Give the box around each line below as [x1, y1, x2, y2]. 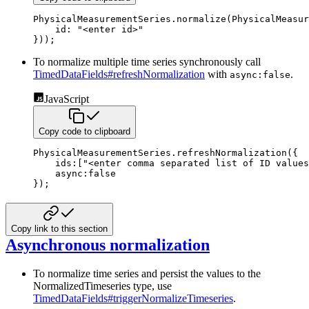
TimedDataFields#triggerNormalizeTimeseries [33, 292, 233, 305]
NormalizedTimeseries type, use [33, 280, 172, 292]
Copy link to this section [11, 223, 108, 234]
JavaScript [44, 92, 89, 105]
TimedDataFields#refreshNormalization [33, 68, 205, 80]
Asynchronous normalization [6, 235, 210, 254]
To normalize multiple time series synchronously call [33, 55, 261, 68]
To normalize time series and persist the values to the [33, 268, 261, 280]
